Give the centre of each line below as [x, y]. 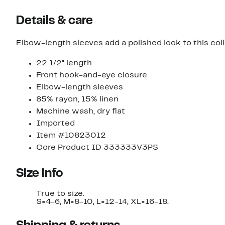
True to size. [60, 194]
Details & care [54, 21]
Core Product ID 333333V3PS [97, 148]
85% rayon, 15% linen [77, 100]
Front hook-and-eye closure [92, 76]
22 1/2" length [64, 64]
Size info [39, 174]
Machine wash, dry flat [81, 112]
